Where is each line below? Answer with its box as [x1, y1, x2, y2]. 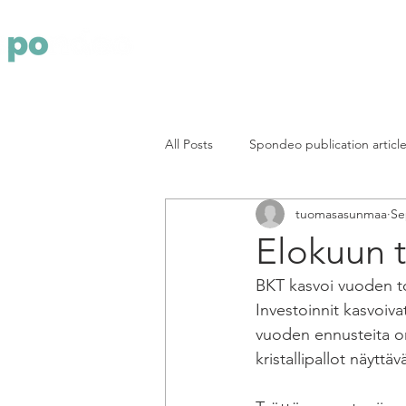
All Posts [165, 135, 213, 152]
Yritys [302, 35, 341, 53]
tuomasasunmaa [295, 205, 387, 222]
